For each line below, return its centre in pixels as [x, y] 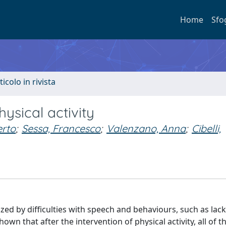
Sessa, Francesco [61, 128]
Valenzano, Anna [146, 128]
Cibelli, [206, 128]
